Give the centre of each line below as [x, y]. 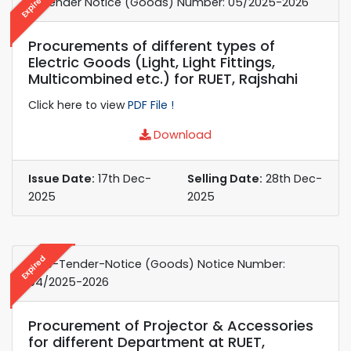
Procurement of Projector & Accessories [171, 325]
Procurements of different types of [152, 45]
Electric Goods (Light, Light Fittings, [152, 62]
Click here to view [78, 105]
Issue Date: [62, 178]
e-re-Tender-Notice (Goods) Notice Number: [157, 264]
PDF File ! [151, 105]
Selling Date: [225, 178]
